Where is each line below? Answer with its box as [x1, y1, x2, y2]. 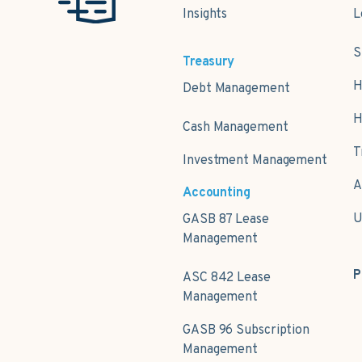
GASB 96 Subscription [183, 322, 309, 339]
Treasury [183, 54, 234, 71]
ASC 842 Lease [183, 270, 271, 287]
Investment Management [183, 153, 327, 170]
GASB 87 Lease [183, 212, 269, 229]
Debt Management [183, 81, 290, 98]
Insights [183, 6, 228, 23]
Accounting [183, 185, 250, 202]
